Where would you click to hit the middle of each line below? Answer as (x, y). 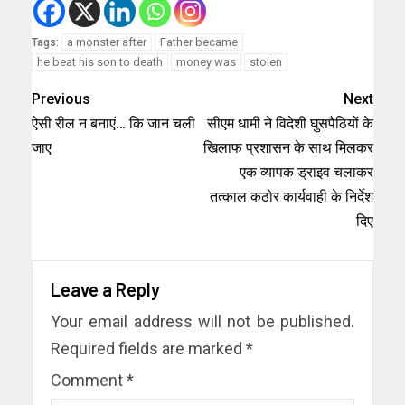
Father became (199, 42)
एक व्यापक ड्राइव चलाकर (306, 172)
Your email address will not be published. (202, 321)
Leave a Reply (105, 289)
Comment (89, 380)
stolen (266, 61)
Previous (61, 99)
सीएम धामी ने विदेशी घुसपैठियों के (290, 123)
